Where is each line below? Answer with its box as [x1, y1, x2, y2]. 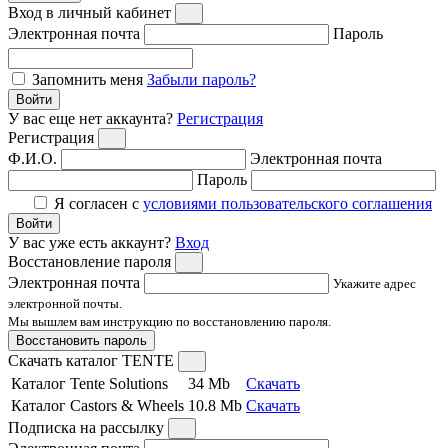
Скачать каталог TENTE [8, 351, 174, 369]
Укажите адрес [333, 275, 416, 291]
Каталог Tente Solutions [11, 374, 168, 392]
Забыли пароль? [147, 70, 256, 88]
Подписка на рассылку [8, 418, 164, 436]
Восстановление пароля [8, 252, 171, 270]
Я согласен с [54, 194, 143, 212]
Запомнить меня [32, 70, 143, 88]
